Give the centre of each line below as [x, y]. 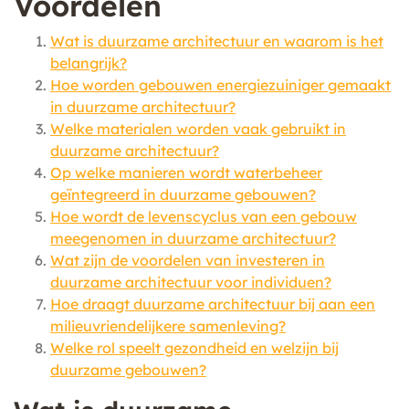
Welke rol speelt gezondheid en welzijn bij [194, 348]
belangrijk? [89, 63]
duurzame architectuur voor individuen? [191, 282]
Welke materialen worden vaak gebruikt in [198, 129]
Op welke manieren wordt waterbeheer [186, 173]
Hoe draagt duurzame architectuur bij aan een [213, 304]
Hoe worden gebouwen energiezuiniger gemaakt [220, 85]
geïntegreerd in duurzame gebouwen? [183, 194]
